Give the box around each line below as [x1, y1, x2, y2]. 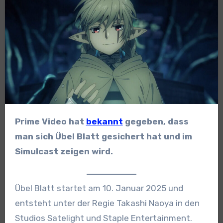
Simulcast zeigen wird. [14, 146, 113, 156]
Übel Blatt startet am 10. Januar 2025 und [14, 183, 183, 194]
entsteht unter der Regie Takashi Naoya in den [14, 198, 200, 209]
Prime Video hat [20, 116, 86, 126]
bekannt [86, 116, 123, 126]
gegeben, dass [122, 116, 189, 126]
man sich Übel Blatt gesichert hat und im [14, 131, 192, 141]
